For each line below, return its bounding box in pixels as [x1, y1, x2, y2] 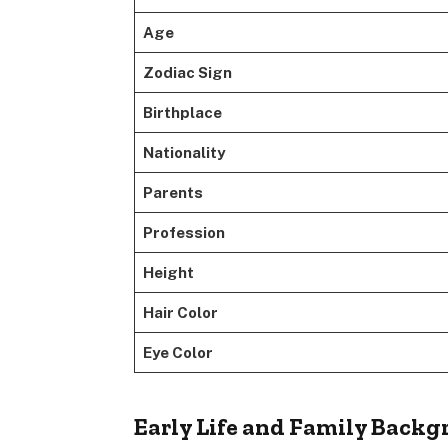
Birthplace [142, 104, 222, 122]
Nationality [142, 144, 225, 162]
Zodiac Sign [142, 64, 232, 82]
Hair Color [142, 304, 218, 322]
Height [142, 264, 194, 282]
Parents [142, 184, 203, 202]
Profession [142, 224, 225, 242]
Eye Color [142, 344, 213, 362]
